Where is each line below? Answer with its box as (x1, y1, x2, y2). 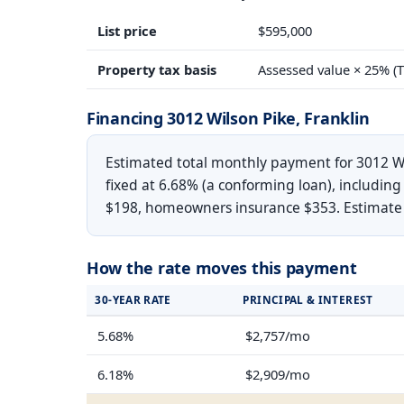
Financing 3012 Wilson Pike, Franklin (87, 106, 370, 129)
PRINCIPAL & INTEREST (243, 292, 373, 308)
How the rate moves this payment (87, 256, 357, 279)
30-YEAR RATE (95, 292, 171, 308)
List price (96, 22, 157, 40)
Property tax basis (96, 60, 216, 78)
